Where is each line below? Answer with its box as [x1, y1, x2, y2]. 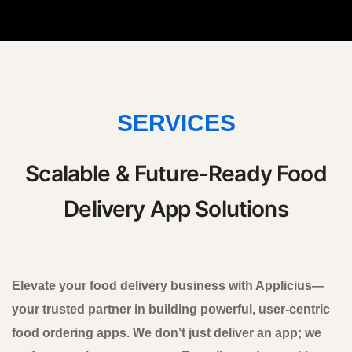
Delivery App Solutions [64, 195, 288, 222]
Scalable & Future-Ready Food [25, 159, 327, 187]
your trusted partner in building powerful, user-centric [12, 302, 330, 316]
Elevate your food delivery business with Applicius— [12, 278, 324, 292]
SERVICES [116, 109, 236, 136]
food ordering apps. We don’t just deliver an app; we [12, 325, 321, 339]
